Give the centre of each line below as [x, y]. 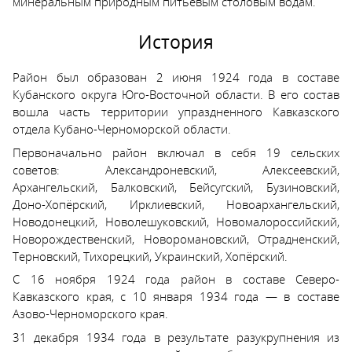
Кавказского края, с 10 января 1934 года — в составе [176, 297]
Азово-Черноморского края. [90, 314]
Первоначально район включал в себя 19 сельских [176, 152]
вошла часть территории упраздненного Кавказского [176, 112]
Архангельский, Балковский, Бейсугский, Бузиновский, [176, 187]
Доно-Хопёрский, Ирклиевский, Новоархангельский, [176, 204]
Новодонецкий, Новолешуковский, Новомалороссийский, [176, 221]
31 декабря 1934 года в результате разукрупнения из [176, 337]
